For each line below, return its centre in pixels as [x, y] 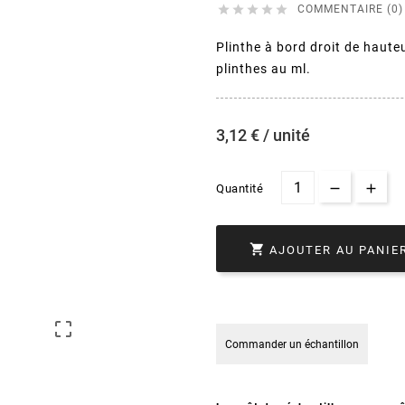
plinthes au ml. [264, 69]
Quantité [240, 189]
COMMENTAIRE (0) [350, 9]
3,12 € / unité [263, 136]
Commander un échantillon [292, 345]
